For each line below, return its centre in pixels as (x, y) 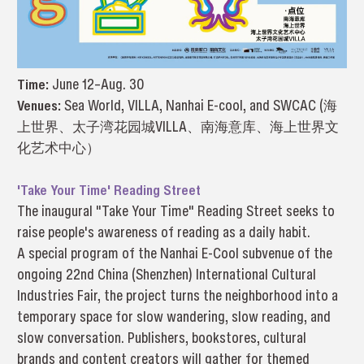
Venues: (40, 105)
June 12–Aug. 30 (96, 84)
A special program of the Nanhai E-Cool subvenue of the (174, 253)
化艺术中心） (58, 147)
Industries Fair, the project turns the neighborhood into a (177, 295)
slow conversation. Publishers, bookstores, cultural (161, 337)
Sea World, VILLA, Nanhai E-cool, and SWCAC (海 (200, 105)
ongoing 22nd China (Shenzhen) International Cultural (166, 274)
